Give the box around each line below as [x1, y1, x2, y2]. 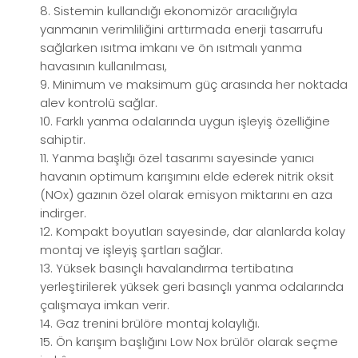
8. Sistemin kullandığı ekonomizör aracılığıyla [40, 2, 297, 20]
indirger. [40, 205, 86, 222]
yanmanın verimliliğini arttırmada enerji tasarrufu [40, 21, 323, 38]
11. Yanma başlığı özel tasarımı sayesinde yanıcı [40, 149, 314, 167]
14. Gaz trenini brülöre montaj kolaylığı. [40, 315, 260, 332]
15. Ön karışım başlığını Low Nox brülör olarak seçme [40, 333, 338, 351]
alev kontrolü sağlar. [40, 94, 157, 112]
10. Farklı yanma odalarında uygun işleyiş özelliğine [40, 113, 330, 130]
